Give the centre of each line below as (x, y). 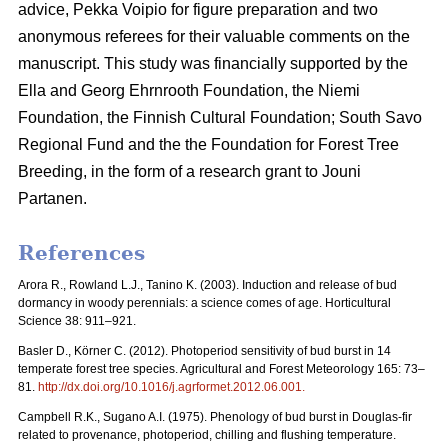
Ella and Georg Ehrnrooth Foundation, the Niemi (189, 90)
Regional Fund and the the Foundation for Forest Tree (208, 144)
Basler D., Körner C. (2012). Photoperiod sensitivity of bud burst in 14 (204, 351)
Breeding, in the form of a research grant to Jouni (189, 171)
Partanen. (52, 198)
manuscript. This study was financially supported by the (213, 63)
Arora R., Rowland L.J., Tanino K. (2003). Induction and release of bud (207, 285)
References (81, 252)
